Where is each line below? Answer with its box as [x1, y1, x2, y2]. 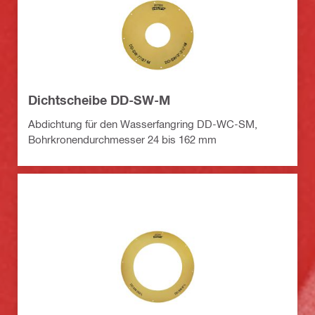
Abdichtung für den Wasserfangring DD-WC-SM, [28, 117, 257, 131]
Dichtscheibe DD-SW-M [28, 92, 170, 108]
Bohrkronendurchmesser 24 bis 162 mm [28, 133, 217, 146]
